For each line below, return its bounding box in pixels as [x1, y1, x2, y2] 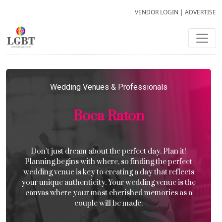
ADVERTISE [185, 8, 216, 16]
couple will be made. [74, 199, 143, 208]
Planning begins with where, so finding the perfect [25, 157, 192, 166]
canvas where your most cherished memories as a [25, 188, 192, 198]
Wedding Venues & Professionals [50, 82, 167, 92]
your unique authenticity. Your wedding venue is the [21, 178, 196, 187]
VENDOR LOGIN [135, 8, 178, 16]
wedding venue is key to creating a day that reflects [23, 167, 194, 177]
